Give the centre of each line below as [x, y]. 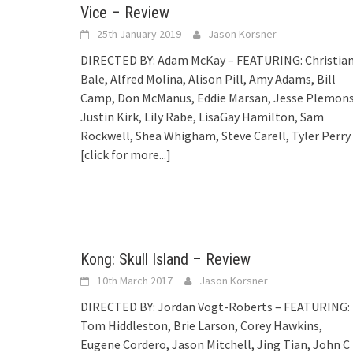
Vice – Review [125, 12]
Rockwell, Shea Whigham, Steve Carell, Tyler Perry [216, 135]
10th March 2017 [135, 280]
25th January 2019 [139, 33]
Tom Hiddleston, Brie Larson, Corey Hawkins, [201, 325]
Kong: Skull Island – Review [165, 259]
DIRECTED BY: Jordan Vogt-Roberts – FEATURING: [215, 306]
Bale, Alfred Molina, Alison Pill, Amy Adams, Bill [208, 78]
